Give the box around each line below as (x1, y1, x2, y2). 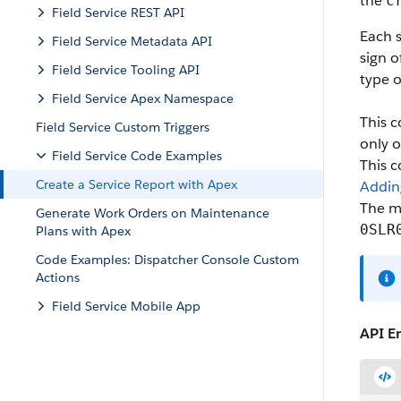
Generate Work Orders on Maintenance (36, 205, 269, 221)
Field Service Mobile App (52, 298, 200, 314)
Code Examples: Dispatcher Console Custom (36, 252, 299, 268)
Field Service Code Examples (52, 148, 222, 164)
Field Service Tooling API (52, 62, 200, 78)
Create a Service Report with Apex (36, 176, 237, 192)
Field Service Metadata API (52, 33, 212, 49)
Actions (36, 269, 80, 286)
